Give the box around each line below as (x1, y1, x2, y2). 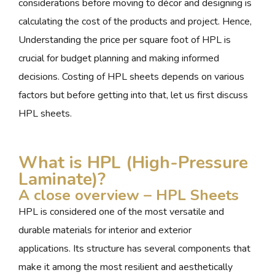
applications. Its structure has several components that (18, 241, 250, 255)
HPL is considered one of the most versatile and (18, 204, 224, 219)
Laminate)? (18, 167, 106, 191)
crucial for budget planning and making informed (18, 51, 219, 65)
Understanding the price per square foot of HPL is (18, 33, 231, 47)
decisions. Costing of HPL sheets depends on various (18, 69, 244, 83)
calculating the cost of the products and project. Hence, (18, 14, 252, 28)
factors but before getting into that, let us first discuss (18, 88, 248, 102)
